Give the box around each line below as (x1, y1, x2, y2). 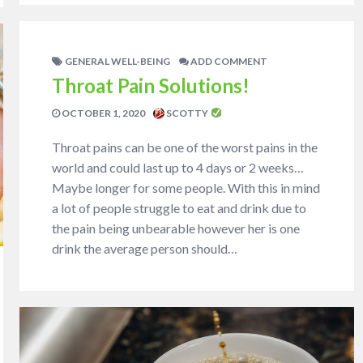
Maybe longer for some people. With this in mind (52, 179, 321, 195)
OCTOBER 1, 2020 (60, 106, 146, 119)
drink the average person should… (52, 240, 238, 256)
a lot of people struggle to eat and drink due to (52, 199, 307, 216)
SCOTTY (164, 106, 211, 119)
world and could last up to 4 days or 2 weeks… (52, 159, 305, 175)
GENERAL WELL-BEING (65, 54, 171, 67)
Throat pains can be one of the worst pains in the (52, 139, 318, 155)
